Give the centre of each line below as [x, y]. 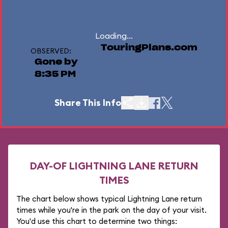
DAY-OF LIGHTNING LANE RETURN [114, 166]
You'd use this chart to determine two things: [97, 221]
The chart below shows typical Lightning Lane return [109, 199]
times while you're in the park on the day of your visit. [111, 210]
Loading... [114, 36]
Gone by [56, 62]
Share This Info [88, 103]
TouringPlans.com [149, 48]
